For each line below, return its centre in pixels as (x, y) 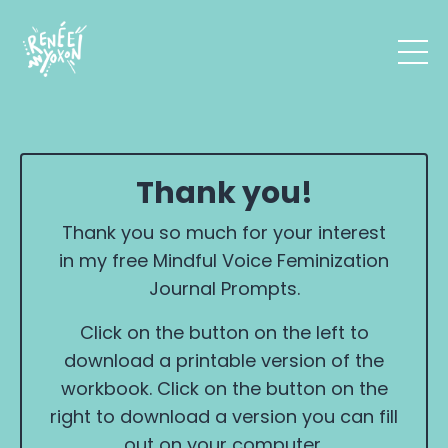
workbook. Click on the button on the (224, 389)
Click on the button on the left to (224, 333)
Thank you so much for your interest (224, 233)
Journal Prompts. (224, 289)
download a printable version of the (224, 361)
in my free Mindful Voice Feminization (224, 261)
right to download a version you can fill (224, 417)
